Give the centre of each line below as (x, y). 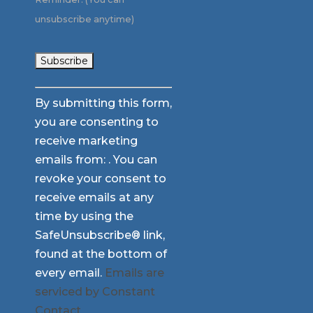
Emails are (134, 273)
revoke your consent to (100, 179)
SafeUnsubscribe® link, (100, 235)
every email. (70, 273)
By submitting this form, (103, 103)
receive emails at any (94, 198)
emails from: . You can (96, 160)
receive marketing (86, 141)
